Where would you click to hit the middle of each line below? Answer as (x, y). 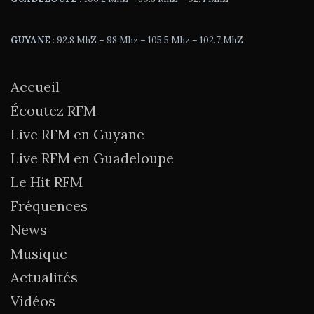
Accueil (35, 87)
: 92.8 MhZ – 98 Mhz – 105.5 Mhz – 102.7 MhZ (148, 41)
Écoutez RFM (53, 111)
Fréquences (49, 206)
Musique (39, 254)
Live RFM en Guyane (77, 135)
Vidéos (33, 301)
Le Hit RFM (47, 182)
